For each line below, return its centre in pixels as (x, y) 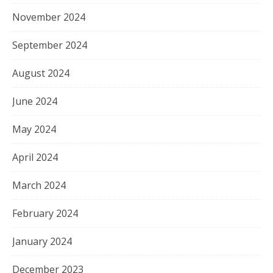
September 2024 (50, 45)
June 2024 (35, 101)
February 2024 (45, 213)
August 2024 (41, 73)
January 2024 (42, 241)
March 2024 (39, 185)
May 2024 (34, 129)
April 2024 (35, 157)
